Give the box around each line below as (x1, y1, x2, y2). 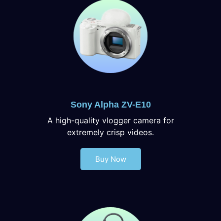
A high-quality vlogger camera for (47, 115, 174, 125)
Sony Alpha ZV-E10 (70, 99, 151, 110)
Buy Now (95, 154, 126, 164)
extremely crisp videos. (67, 127, 154, 137)
